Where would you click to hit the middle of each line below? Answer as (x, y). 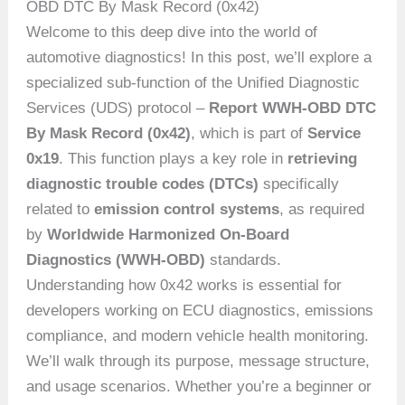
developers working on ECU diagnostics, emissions (200, 310)
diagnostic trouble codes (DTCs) (143, 184)
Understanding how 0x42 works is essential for (184, 285)
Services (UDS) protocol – (118, 108)
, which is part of (250, 133)
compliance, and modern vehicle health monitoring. (198, 335)
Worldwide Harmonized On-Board (169, 234)
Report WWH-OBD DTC (293, 108)
